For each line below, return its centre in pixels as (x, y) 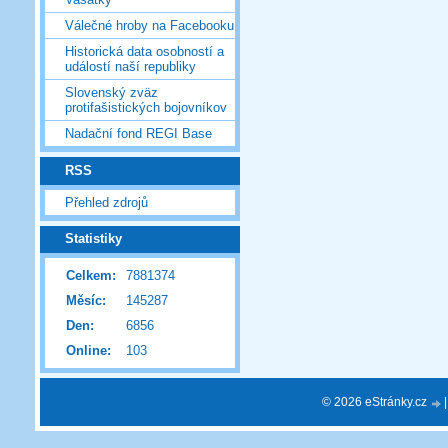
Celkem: (91, 276)
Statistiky (93, 239)
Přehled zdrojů (106, 202)
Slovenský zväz (111, 93)
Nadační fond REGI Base (138, 134)
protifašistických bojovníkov (146, 108)
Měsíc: (86, 301)
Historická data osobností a (144, 52)
